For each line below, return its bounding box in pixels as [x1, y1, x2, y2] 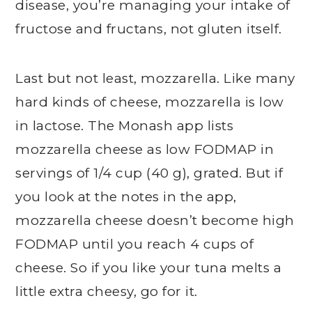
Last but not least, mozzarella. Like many [15, 70, 295, 86]
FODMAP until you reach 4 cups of [15, 236, 254, 252]
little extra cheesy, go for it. [15, 283, 198, 299]
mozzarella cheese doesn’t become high [15, 212, 295, 228]
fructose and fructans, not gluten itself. [15, 21, 282, 37]
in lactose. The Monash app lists [15, 118, 234, 134]
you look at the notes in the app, [15, 189, 237, 205]
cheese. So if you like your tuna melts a [15, 260, 282, 276]
